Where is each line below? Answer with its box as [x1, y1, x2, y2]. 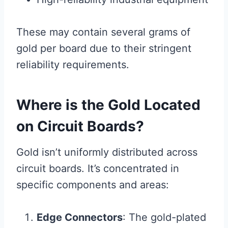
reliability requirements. [16, 59, 129, 71]
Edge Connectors [37, 211, 123, 223]
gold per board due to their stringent [16, 42, 191, 54]
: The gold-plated [123, 211, 206, 223]
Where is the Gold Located [16, 96, 201, 113]
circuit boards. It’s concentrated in [16, 162, 179, 175]
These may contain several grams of [16, 26, 190, 38]
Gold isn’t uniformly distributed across [16, 146, 197, 158]
